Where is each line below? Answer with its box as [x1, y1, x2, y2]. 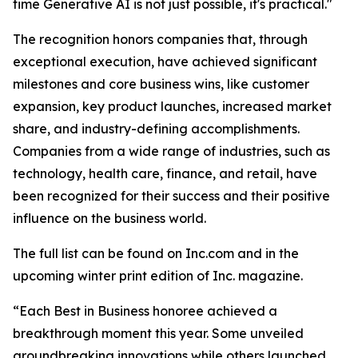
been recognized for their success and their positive [13, 187, 330, 204]
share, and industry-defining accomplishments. [13, 120, 300, 137]
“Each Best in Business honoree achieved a [13, 302, 277, 319]
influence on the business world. [13, 209, 213, 226]
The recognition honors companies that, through [13, 30, 308, 47]
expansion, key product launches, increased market [13, 97, 332, 114]
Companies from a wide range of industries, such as [13, 142, 330, 159]
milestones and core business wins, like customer [13, 75, 309, 92]
